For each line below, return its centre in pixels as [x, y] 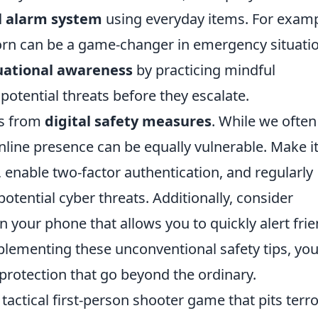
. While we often [264, 121]
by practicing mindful [204, 70]
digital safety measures [128, 121]
